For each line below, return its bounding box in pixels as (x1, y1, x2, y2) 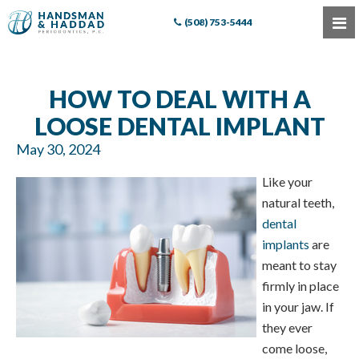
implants (262, 236, 309, 252)
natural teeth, (262, 195, 334, 210)
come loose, (262, 341, 327, 356)
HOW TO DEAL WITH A (48, 84, 311, 113)
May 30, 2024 (16, 140, 100, 158)
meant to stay (262, 257, 337, 272)
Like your (262, 174, 313, 189)
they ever (262, 320, 313, 335)
